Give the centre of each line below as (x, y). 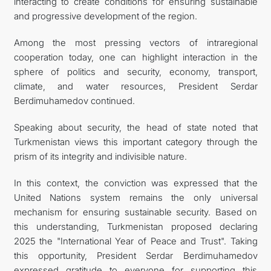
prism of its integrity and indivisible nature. (100, 156)
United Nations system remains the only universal (135, 197)
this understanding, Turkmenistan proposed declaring (135, 226)
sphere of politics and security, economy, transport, (135, 71)
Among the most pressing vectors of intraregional (135, 42)
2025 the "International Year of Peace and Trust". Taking (135, 241)
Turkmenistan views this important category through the (135, 142)
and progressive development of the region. (105, 16)
